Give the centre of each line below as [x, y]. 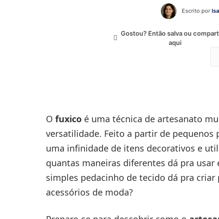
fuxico [68, 119]
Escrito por [196, 11]
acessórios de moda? [89, 192]
